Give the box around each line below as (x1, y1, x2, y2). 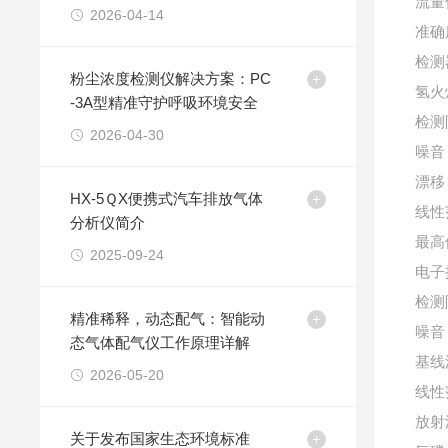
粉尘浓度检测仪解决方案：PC (70, 70, 272, 87)
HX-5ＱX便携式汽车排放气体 (70, 190, 264, 207)
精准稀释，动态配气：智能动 (70, 310, 266, 327)
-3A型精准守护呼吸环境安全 (70, 94, 259, 111)
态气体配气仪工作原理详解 (70, 334, 251, 351)
